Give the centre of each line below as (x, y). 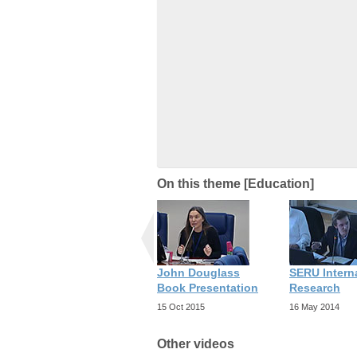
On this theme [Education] (235, 183)
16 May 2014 (314, 307)
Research (315, 287)
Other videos (196, 344)
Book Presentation (208, 287)
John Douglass (198, 272)
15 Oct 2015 (181, 307)
